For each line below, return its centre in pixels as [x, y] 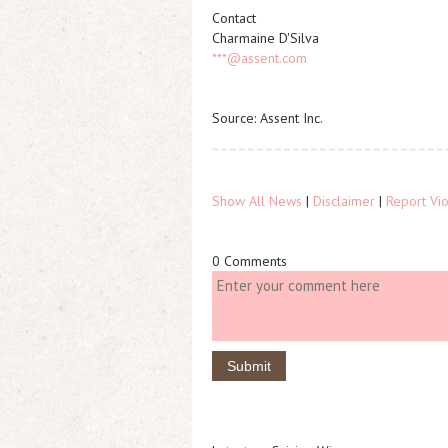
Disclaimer [344, 201]
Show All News [257, 201]
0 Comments [249, 261]
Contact [234, 18]
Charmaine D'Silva [265, 38]
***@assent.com [259, 58]
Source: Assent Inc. [267, 118]
